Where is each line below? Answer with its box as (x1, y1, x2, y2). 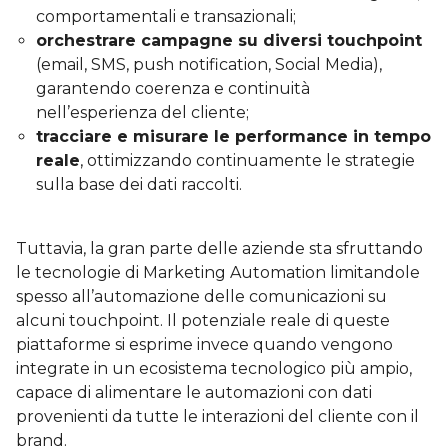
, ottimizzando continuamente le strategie (80, 150, 415, 170)
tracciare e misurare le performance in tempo (36, 126, 431, 146)
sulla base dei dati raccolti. (36, 174, 242, 194)
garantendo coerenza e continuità (36, 78, 310, 98)
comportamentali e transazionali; (36, 6, 296, 26)
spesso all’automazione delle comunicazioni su (16, 286, 387, 306)
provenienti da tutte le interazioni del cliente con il (16, 406, 419, 426)
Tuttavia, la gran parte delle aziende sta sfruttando (16, 238, 423, 258)
